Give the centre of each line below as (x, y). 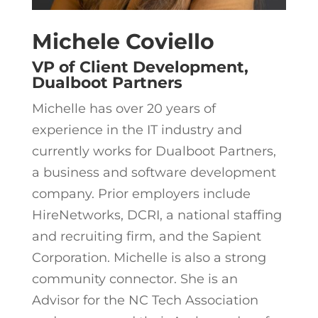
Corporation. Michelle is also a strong (149, 257)
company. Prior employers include (141, 193)
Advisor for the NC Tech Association (145, 300)
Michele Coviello (123, 41)
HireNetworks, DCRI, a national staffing (157, 215)
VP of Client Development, (140, 67)
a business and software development (154, 172)
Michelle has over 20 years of (124, 108)
